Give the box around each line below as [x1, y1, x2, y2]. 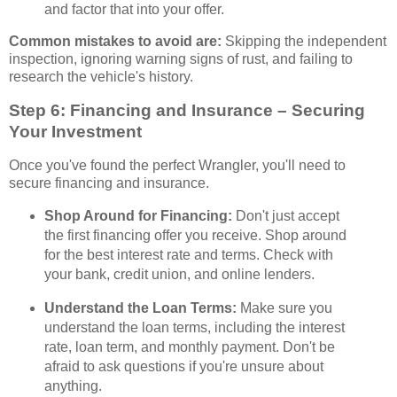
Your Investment [9, 122, 142, 142]
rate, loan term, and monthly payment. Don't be [43, 339, 335, 354]
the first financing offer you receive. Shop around [43, 227, 346, 243]
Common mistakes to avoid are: [9, 34, 222, 50]
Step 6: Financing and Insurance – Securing [9, 101, 365, 121]
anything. [43, 378, 102, 393]
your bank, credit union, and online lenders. [43, 266, 315, 282]
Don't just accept [231, 207, 339, 223]
